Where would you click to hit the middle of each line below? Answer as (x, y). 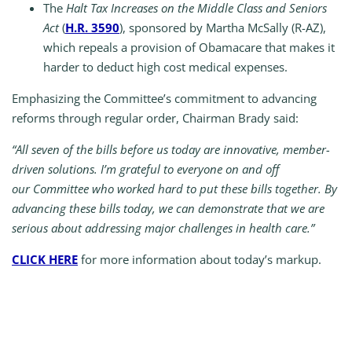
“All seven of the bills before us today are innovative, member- (171, 150)
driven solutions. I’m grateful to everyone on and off (145, 169)
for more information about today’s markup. (200, 260)
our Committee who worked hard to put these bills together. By (174, 189)
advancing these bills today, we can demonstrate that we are (168, 209)
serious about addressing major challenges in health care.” (163, 228)
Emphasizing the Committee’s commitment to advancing (164, 99)
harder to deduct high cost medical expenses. (165, 67)
